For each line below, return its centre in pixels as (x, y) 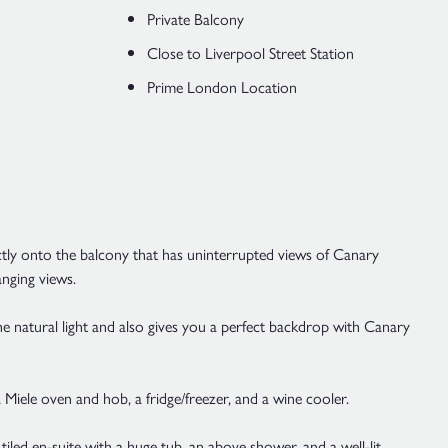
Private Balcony (195, 18)
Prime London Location (222, 86)
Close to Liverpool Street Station (250, 52)
